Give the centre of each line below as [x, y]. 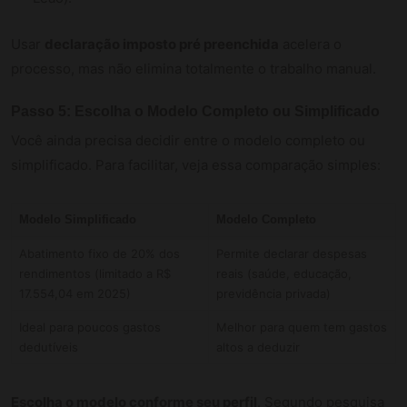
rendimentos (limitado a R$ [94, 273]
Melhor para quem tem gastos [301, 327]
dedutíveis [48, 347]
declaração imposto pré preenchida [162, 44]
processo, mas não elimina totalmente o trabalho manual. [194, 68]
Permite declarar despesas [291, 253]
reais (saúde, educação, [283, 273]
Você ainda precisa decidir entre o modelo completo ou [188, 140]
